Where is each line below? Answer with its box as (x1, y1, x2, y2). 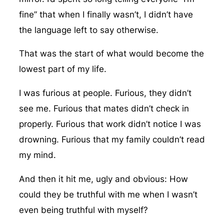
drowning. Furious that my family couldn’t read (18, 134, 205, 145)
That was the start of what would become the (18, 48, 204, 59)
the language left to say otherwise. (18, 24, 158, 35)
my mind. (18, 150, 56, 160)
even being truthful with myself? (18, 204, 148, 215)
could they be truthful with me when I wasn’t (18, 189, 197, 199)
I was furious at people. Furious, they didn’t (18, 88, 191, 98)
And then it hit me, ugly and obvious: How (18, 173, 188, 184)
